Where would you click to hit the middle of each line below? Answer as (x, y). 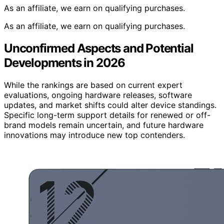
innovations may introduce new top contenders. (94, 135)
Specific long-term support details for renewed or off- (107, 115)
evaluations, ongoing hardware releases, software (98, 95)
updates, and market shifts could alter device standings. (110, 105)
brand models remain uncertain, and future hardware (104, 125)
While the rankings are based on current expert (93, 85)
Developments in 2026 (65, 63)
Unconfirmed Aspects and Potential (99, 48)
